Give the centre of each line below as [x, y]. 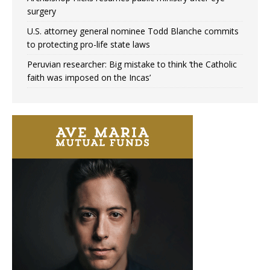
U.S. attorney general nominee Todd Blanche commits [133, 31]
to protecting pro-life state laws [89, 45]
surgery [42, 11]
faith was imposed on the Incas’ [89, 78]
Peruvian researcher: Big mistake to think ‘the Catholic [132, 64]
